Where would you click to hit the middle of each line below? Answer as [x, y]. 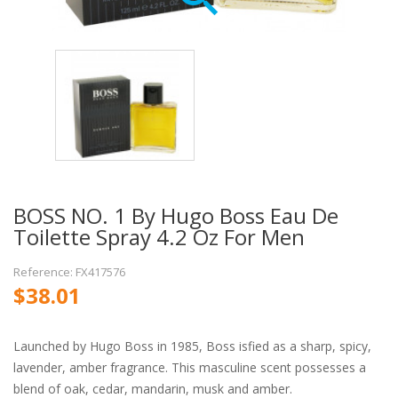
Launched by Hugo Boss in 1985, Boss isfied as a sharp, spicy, [192, 346]
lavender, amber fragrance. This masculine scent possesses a [190, 367]
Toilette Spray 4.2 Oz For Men [159, 236]
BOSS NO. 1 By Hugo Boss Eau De [176, 215]
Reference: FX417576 [69, 271]
